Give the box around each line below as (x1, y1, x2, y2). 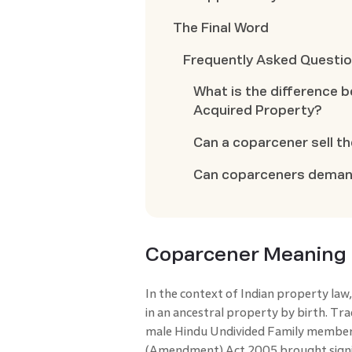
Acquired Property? (192, 104, 322, 118)
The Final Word (173, 21, 269, 35)
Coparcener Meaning (145, 244, 346, 265)
